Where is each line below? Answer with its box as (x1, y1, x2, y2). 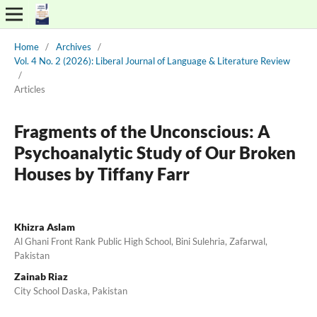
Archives (55, 40, 91, 52)
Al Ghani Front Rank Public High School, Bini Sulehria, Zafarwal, (13, 235, 267, 247)
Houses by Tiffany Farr (13, 163, 190, 184)
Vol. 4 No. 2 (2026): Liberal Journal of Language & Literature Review (13, 54, 290, 67)
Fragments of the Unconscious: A (13, 120, 270, 142)
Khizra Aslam (13, 220, 75, 233)
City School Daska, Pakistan (13, 284, 127, 296)
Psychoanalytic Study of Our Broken (13, 142, 296, 163)
